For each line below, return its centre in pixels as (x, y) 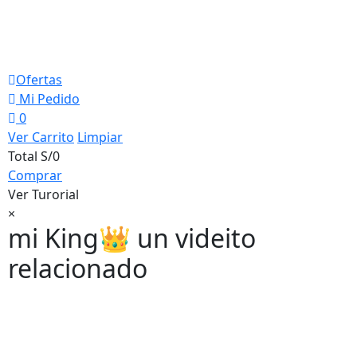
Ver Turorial (43, 194)
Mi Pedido (48, 99)
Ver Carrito (41, 137)
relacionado (78, 268)
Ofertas (39, 80)
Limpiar (100, 137)
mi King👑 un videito (132, 238)
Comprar (35, 175)
